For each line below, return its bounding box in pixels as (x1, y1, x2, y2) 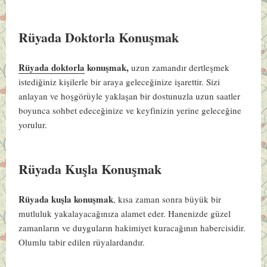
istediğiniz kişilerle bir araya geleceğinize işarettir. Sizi (18, 76, 221, 88)
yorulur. (18, 119, 48, 131)
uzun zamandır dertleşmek (131, 61, 230, 74)
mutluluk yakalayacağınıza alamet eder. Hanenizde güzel (18, 207, 231, 220)
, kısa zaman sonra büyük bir (113, 193, 222, 206)
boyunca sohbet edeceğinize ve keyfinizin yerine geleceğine (18, 104, 242, 117)
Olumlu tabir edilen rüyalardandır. (18, 236, 148, 249)
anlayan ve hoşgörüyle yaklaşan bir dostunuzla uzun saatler (18, 90, 241, 103)
